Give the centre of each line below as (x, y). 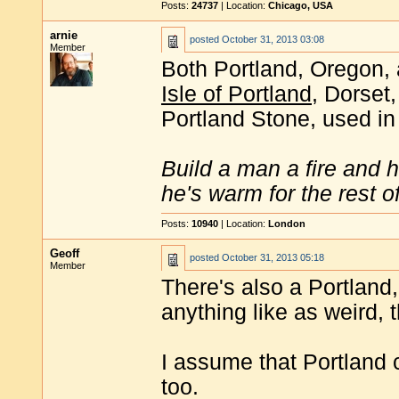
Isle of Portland (236, 94)
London (287, 224)
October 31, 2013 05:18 (273, 257)
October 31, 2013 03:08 (273, 39)
